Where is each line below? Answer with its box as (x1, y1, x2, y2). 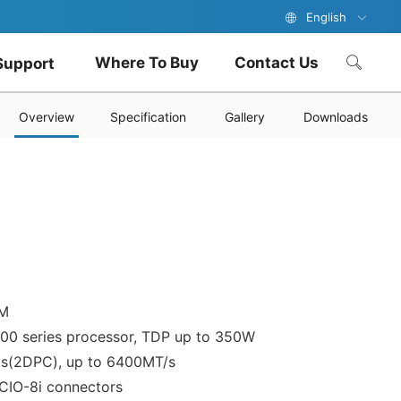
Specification (110, 109, 186, 125)
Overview (19, 109, 74, 125)
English (306, 10, 346, 25)
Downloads (303, 109, 368, 125)
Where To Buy (95, 54, 199, 73)
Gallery (225, 109, 265, 125)
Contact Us (235, 54, 319, 73)
